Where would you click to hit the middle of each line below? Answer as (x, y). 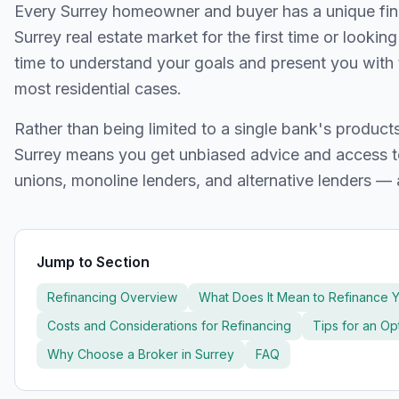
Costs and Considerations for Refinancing (169, 326)
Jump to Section (93, 262)
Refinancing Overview (112, 297)
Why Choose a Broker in (121, 354)
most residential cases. (98, 89)
